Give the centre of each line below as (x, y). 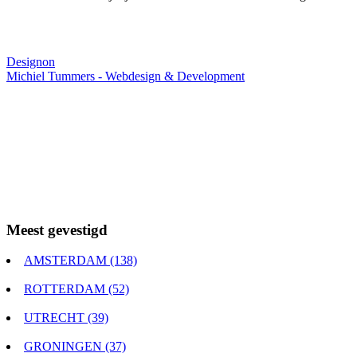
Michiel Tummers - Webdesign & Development (126, 76)
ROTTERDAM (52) (76, 289)
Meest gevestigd (57, 229)
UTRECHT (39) (66, 318)
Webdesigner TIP (50, 47)
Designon (31, 61)
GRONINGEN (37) (75, 347)
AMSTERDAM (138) (80, 261)
